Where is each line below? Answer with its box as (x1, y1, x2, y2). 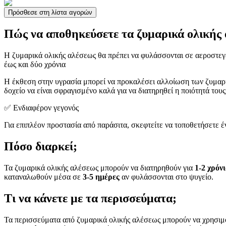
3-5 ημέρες (83, 173, 120, 182)
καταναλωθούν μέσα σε (4, 173, 83, 182)
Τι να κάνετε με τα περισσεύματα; (4, 192, 177, 205)
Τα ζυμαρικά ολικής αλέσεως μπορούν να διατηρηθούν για (4, 163, 195, 173)
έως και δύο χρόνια (4, 60, 66, 69)
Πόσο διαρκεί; (4, 140, 77, 153)
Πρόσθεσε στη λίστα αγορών (8, 8, 92, 16)
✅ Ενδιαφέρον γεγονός (4, 103, 79, 112)
